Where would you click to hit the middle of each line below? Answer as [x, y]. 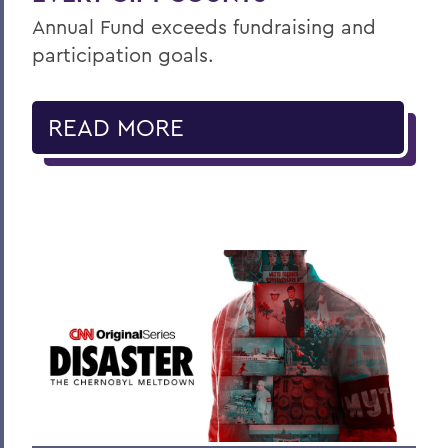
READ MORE [116, 126]
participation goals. [123, 54]
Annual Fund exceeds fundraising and [204, 26]
